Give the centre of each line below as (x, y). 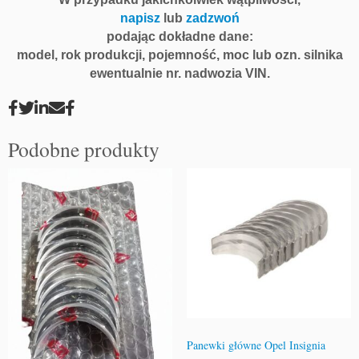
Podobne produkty (84, 149)
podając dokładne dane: (179, 36)
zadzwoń (212, 18)
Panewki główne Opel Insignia (256, 345)
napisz (140, 18)
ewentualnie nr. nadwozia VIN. (179, 73)
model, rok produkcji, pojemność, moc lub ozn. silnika (179, 54)
